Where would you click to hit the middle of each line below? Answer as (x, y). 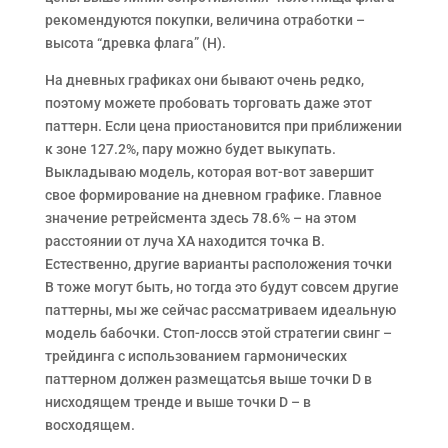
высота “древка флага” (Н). (135, 42)
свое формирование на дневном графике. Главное (213, 194)
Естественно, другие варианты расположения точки (218, 263)
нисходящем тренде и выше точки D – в (177, 401)
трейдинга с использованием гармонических (195, 355)
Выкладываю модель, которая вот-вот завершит (209, 171)
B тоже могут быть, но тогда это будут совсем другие (221, 286)
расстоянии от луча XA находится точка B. (184, 240)
